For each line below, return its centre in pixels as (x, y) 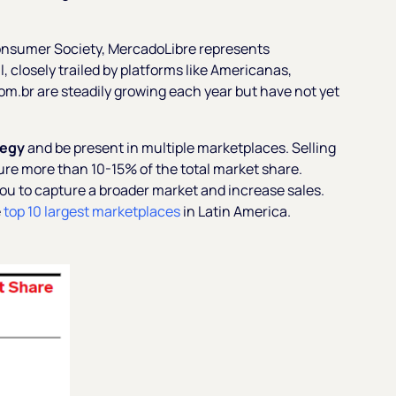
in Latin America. (236, 211)
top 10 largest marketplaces (92, 211)
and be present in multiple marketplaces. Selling (181, 147)
